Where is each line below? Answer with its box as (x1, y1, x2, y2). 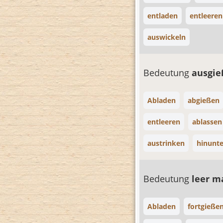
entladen (147, 11, 178, 20)
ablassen (192, 117, 222, 126)
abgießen (188, 96, 220, 105)
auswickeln (147, 32, 186, 42)
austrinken (147, 138, 185, 148)
